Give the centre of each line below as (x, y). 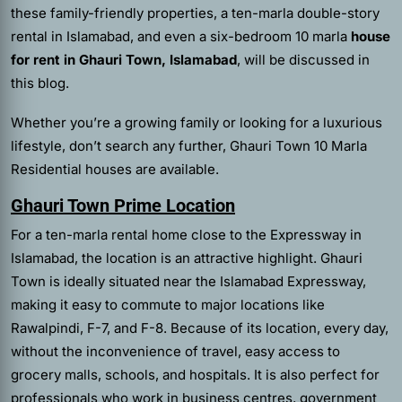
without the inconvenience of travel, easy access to (175, 351)
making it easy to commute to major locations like (168, 305)
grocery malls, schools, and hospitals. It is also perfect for (195, 375)
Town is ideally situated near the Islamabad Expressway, (188, 281)
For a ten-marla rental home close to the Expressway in (186, 235)
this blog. (40, 83)
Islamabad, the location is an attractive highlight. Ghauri (187, 258)
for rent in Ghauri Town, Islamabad (124, 60)
